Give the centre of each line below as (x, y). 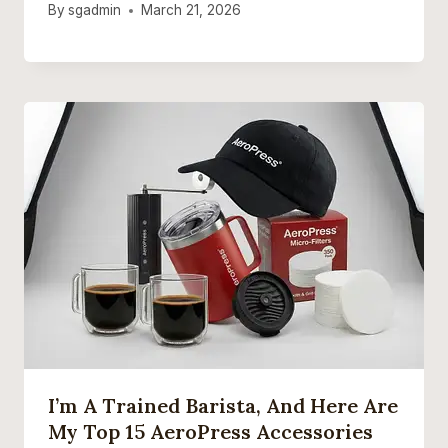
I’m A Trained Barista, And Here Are (223, 405)
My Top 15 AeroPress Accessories (210, 431)
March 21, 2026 (191, 10)
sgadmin (95, 10)
